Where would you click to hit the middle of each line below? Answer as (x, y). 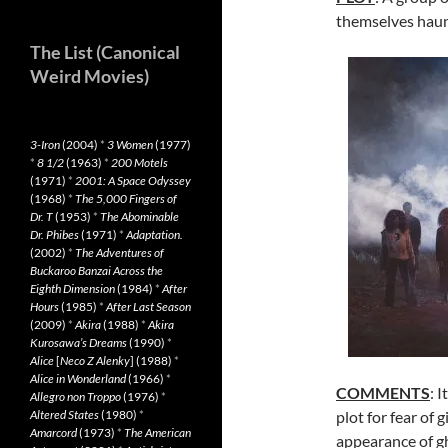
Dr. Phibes (54, 234)
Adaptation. (154, 234)
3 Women (130, 144)
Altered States (64, 414)
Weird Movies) (89, 76)
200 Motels (139, 162)
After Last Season (148, 306)
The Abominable (139, 216)
